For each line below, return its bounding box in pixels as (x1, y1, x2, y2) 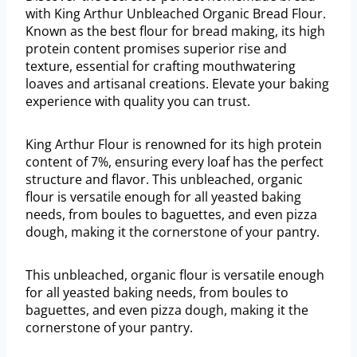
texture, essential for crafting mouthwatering (25, 57, 296, 76)
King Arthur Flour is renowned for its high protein (25, 135, 322, 154)
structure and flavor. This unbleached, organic (25, 171, 303, 189)
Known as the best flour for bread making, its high (25, 22, 325, 41)
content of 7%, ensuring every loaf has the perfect (25, 153, 324, 171)
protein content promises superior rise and (25, 40, 287, 58)
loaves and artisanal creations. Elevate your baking (25, 75, 329, 93)
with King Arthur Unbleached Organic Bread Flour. (25, 5, 326, 23)
